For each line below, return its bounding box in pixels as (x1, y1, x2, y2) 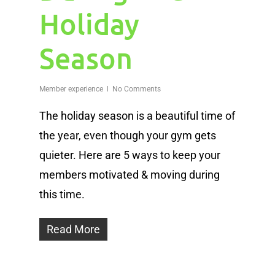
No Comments (112, 85, 161, 94)
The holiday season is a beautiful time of (39, 109, 235, 123)
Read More (47, 223, 100, 236)
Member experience (39, 85, 103, 94)
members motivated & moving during (39, 168, 220, 182)
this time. (39, 188, 85, 201)
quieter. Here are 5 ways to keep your (39, 149, 220, 162)
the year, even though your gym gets (39, 129, 216, 142)
